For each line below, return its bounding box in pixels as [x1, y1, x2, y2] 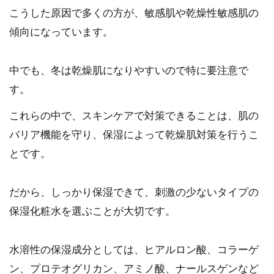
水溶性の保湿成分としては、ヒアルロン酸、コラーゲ [9, 244, 259, 255]
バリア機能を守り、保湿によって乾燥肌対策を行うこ [9, 130, 259, 141]
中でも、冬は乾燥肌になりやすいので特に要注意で [9, 65, 248, 76]
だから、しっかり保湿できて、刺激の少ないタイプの [9, 187, 259, 198]
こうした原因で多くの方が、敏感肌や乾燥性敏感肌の [9, 8, 259, 19]
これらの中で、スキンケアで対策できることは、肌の [9, 111, 259, 122]
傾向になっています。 [9, 27, 113, 38]
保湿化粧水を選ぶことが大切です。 [9, 206, 176, 217]
